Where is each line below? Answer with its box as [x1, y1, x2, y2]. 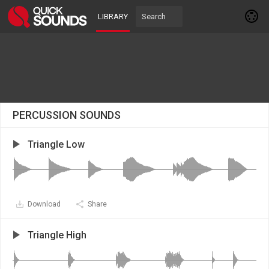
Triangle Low [28, 139, 85, 150]
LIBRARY [98, 12, 128, 21]
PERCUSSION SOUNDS [13, 109, 121, 121]
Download [28, 200, 61, 208]
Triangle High [28, 229, 86, 241]
